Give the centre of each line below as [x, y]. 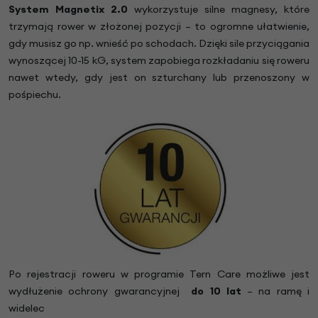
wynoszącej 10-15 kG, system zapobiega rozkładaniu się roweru [159, 60]
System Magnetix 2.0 [71, 9]
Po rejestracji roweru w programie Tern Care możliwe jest [159, 274]
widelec [27, 308]
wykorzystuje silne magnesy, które [222, 9]
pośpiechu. [35, 94]
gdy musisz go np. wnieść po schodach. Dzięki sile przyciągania [159, 43]
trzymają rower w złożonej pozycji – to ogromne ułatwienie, [159, 26]
